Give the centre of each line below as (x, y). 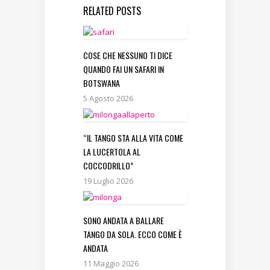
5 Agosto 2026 (108, 99)
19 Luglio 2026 (108, 181)
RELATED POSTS (112, 11)
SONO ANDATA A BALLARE (124, 221)
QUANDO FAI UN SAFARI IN (124, 69)
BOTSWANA (102, 83)
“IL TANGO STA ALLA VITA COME (133, 138)
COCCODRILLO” (108, 166)
